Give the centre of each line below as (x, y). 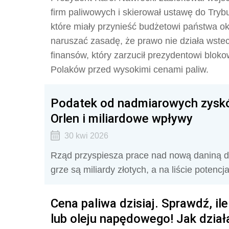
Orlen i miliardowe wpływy (122, 118)
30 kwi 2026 (86, 136)
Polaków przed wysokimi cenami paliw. (130, 70)
